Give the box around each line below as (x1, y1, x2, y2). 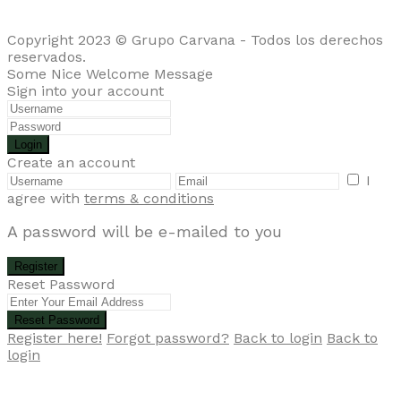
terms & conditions (84, 190, 214, 208)
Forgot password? (107, 329, 229, 347)
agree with (7, 190, 84, 208)
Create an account (7, 154, 135, 172)
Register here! (7, 329, 102, 347)
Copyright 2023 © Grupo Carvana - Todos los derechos (7, 31, 383, 49)
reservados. (7, 48, 86, 66)
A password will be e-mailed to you (7, 222, 282, 242)
